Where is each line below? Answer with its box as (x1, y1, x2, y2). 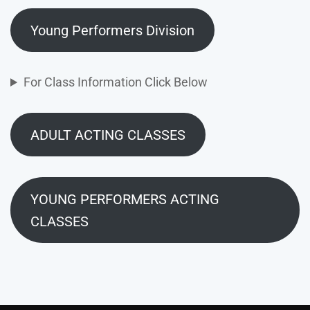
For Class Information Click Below (24, 75, 208, 89)
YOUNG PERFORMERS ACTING (30, 190, 219, 208)
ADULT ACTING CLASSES (30, 126, 185, 143)
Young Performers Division (30, 21, 194, 39)
